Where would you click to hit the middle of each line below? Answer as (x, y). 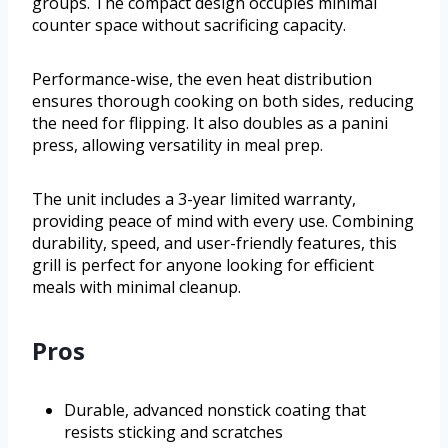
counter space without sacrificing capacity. (189, 25)
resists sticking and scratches (173, 432)
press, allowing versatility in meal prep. (177, 145)
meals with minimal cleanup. (136, 287)
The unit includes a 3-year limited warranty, (194, 199)
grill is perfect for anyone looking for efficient (203, 265)
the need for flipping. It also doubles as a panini (210, 123)
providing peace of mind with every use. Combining (223, 221)
